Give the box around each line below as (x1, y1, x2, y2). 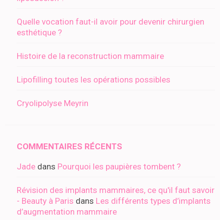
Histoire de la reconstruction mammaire (17, 51, 164, 61)
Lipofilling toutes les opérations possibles (17, 75, 170, 85)
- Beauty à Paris (17, 196, 74, 206)
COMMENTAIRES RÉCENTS (17, 141, 122, 152)
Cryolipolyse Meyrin (17, 98, 88, 109)
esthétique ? (17, 27, 62, 38)
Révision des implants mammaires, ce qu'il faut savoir (17, 185, 215, 195)
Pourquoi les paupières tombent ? (57, 162, 181, 172)
